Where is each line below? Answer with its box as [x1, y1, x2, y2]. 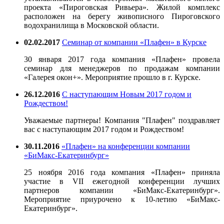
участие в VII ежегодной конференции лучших [24, 176, 220, 185]
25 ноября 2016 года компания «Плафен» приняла [24, 167, 220, 176]
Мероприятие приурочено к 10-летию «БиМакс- [24, 194, 220, 203]
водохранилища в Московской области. [24, 20, 159, 29]
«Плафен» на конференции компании [61, 141, 190, 150]
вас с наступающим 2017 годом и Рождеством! [24, 124, 184, 133]
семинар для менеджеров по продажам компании [24, 63, 220, 72]
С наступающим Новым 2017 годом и [62, 89, 191, 98]
